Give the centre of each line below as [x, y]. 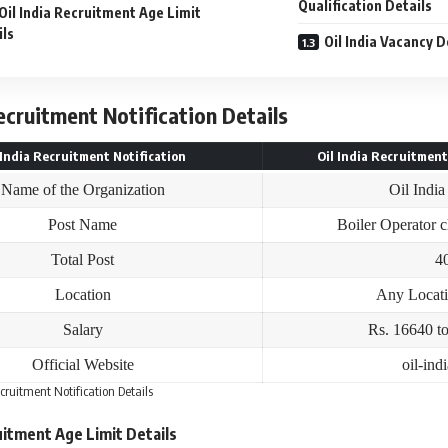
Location [82, 294]
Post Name [82, 224]
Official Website [82, 364]
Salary [82, 329]
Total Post [82, 259]
